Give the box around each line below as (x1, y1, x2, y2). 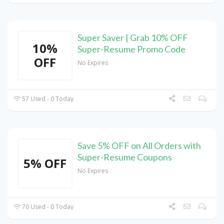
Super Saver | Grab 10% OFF (77, 32, 188, 43)
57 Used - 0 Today (20, 94, 74, 103)
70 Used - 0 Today (20, 202, 74, 211)
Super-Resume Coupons (77, 151, 172, 163)
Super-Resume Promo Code (77, 43, 185, 55)
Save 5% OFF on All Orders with (77, 140, 201, 151)
